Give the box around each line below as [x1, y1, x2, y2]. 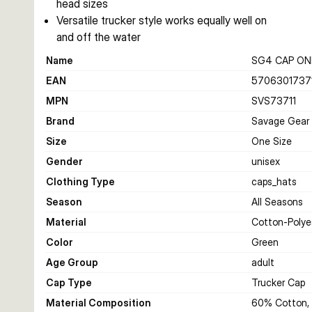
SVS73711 [251, 95, 296, 107]
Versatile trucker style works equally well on [56, 13, 267, 27]
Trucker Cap [251, 276, 305, 288]
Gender [46, 155, 83, 167]
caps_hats [251, 175, 297, 187]
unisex [251, 155, 280, 167]
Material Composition [46, 297, 151, 309]
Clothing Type [46, 175, 115, 187]
